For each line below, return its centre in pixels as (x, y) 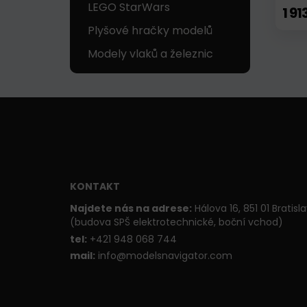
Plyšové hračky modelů (150, 31)
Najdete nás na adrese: (131, 209)
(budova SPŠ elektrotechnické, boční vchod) (176, 222)
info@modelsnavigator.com (164, 256)
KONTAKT (95, 187)
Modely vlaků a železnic (150, 54)
